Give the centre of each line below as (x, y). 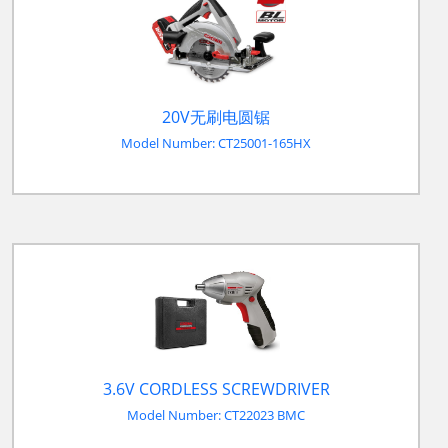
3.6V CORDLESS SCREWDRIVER (216, 389)
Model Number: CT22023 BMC (216, 414)
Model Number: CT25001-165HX (216, 142)
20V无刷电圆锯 (216, 117)
